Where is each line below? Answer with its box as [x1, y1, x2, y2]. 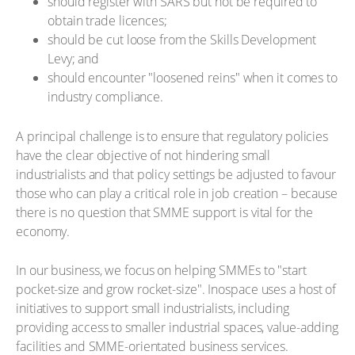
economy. [16, 222, 71, 240]
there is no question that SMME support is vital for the [16, 203, 313, 221]
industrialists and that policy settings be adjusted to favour [16, 165, 336, 183]
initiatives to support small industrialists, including [16, 300, 289, 318]
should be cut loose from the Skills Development [48, 31, 317, 49]
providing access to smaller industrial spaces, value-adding [16, 319, 339, 337]
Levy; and [48, 50, 100, 68]
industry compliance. [48, 88, 163, 106]
